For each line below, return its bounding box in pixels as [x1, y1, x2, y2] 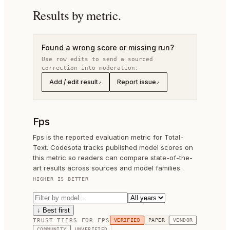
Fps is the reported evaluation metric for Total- [33, 133, 183, 141]
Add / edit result [49, 78, 98, 86]
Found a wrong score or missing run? [42, 43, 174, 52]
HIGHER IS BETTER [33, 176, 89, 182]
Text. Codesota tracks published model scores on [33, 143, 193, 151]
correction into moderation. [42, 65, 139, 71]
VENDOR [172, 217, 193, 223]
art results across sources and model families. [33, 164, 182, 172]
